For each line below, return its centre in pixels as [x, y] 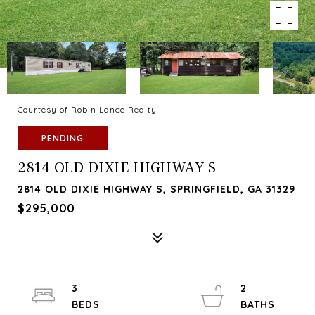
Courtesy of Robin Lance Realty [87, 109]
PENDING [63, 138]
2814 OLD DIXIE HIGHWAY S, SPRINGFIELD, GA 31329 [156, 189]
